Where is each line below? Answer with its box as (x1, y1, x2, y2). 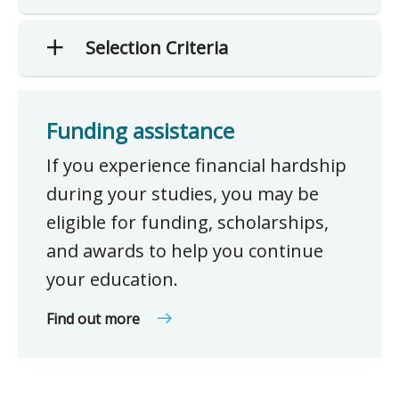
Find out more (46, 308, 143, 329)
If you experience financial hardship (46, 152, 346, 177)
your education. (46, 266, 178, 291)
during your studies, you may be (46, 181, 319, 206)
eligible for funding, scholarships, (46, 209, 329, 234)
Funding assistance (46, 115, 234, 145)
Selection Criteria (85, 35, 228, 60)
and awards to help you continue (46, 238, 323, 263)
